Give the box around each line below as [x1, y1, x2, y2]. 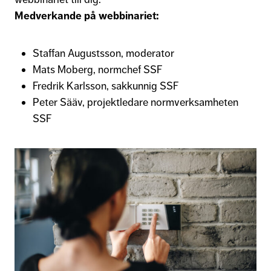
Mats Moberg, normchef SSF [33, 63, 165, 76]
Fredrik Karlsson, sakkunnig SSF [33, 79, 181, 93]
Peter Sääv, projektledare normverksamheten [33, 96, 238, 109]
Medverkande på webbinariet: [15, 9, 159, 22]
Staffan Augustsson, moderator [33, 47, 174, 60]
